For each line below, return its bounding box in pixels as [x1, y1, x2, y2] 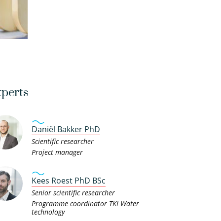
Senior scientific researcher [31, 188, 115, 197]
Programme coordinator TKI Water [31, 199, 139, 208]
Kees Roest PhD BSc [31, 175, 106, 186]
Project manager [31, 147, 83, 157]
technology [31, 207, 65, 217]
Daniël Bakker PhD [31, 124, 100, 135]
